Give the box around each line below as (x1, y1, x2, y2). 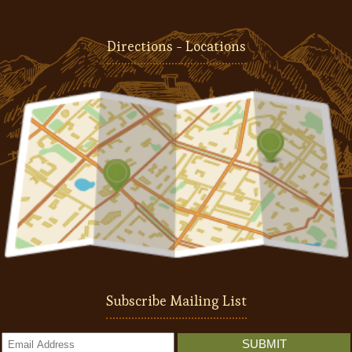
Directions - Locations (106, 36, 246, 55)
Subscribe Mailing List (105, 291, 247, 310)
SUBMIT (241, 336, 287, 350)
